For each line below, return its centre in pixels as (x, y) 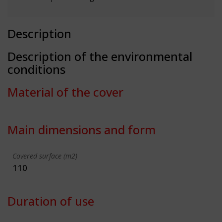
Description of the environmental (100, 56)
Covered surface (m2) (45, 156)
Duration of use (51, 201)
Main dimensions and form (82, 129)
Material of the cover (65, 92)
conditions (36, 69)
